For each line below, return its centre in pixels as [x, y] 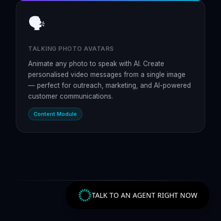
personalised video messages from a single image [107, 74]
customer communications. [71, 96]
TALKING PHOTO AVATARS [71, 49]
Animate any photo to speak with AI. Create [96, 64]
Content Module [55, 114]
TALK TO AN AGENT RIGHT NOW [145, 195]
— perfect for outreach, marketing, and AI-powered [110, 85]
